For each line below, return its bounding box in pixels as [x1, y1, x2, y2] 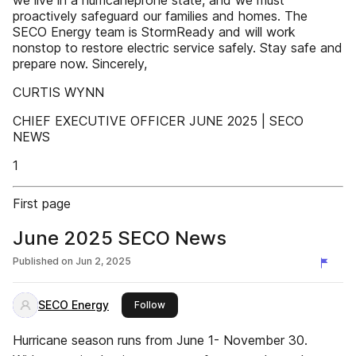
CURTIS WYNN [13, 84, 104, 100]
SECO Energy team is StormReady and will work [13, 24, 296, 40]
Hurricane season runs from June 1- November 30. [13, 332, 308, 348]
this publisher [164, 298, 228, 310]
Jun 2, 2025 [75, 255, 131, 267]
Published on [13, 255, 73, 267]
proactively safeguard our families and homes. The [13, 8, 308, 24]
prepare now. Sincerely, [13, 56, 147, 72]
